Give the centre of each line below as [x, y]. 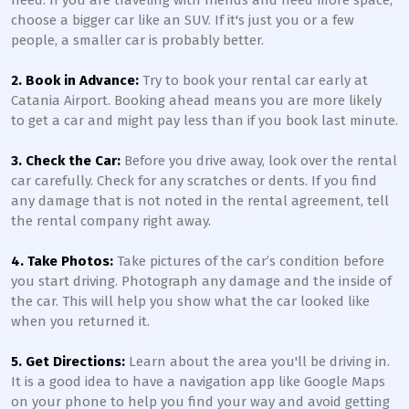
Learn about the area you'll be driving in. [259, 362]
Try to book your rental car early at [255, 80]
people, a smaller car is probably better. [137, 40]
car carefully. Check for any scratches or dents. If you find [194, 181]
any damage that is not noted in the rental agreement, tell [200, 201]
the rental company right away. [111, 221]
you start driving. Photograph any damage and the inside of [201, 281]
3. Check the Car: [66, 161]
